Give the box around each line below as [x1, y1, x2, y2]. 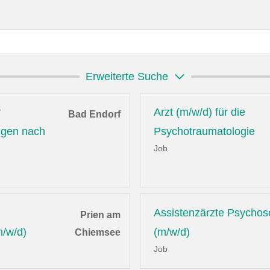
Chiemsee [74, 227, 121, 238]
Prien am [80, 210, 121, 221]
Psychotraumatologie [154, 125, 256, 138]
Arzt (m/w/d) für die [154, 106, 246, 119]
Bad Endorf [67, 109, 121, 120]
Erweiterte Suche [85, 71, 168, 83]
